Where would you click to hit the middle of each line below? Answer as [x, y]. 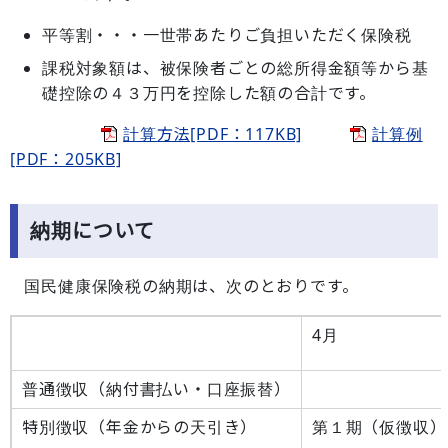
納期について [92, 230]
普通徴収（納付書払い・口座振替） [156, 389]
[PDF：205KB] [66, 159]
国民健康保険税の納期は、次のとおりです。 [184, 286]
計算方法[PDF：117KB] [213, 134]
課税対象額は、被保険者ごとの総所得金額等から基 [235, 68]
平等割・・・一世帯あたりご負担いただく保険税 [227, 35]
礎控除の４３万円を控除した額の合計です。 [209, 93]
